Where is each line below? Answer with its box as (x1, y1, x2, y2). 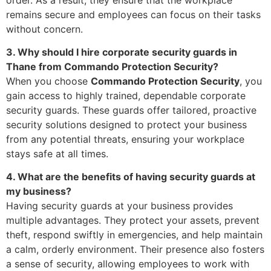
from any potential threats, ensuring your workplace (6, 133, 244, 146)
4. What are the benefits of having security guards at (6, 171, 255, 183)
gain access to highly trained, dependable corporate (6, 90, 246, 102)
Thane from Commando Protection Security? (6, 60, 218, 73)
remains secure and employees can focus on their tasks (6, 8, 261, 21)
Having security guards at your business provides (6, 200, 233, 212)
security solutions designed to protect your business (6, 119, 247, 131)
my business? (6, 185, 71, 198)
